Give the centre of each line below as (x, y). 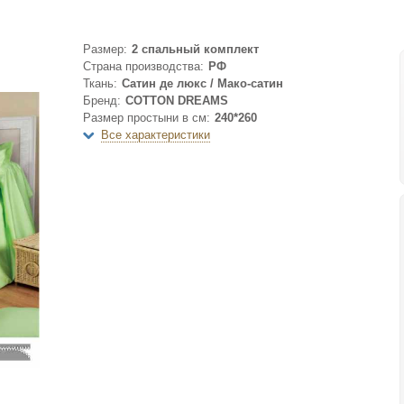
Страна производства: (143, 66)
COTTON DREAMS (177, 101)
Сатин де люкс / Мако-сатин (202, 83)
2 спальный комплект (195, 49)
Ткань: (100, 83)
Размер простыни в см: (147, 118)
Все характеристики (156, 135)
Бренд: (102, 101)
